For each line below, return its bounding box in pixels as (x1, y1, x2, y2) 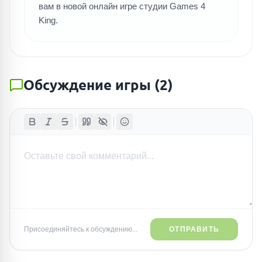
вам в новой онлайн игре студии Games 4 (39, 1, 205, 11)
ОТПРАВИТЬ (169, 225, 219, 233)
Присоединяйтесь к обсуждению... (24, 225, 137, 233)
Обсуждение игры (23, 75, 151, 94)
